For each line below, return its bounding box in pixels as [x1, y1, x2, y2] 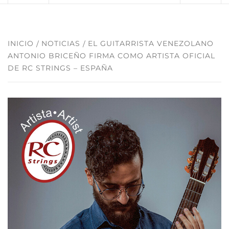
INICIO [8, 39, 34, 48]
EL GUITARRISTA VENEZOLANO [88, 39, 214, 48]
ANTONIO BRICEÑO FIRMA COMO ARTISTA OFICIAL [8, 51, 215, 60]
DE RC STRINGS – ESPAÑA [8, 63, 113, 73]
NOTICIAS [41, 39, 80, 48]
